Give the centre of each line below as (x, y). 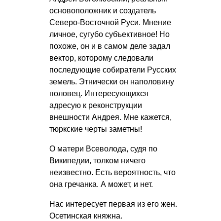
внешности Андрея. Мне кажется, (110, 117)
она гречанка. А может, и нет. (101, 184)
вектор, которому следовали (101, 58)
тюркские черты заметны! (96, 129)
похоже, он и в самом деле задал (110, 46)
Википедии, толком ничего (97, 161)
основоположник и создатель (103, 11)
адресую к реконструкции (96, 106)
